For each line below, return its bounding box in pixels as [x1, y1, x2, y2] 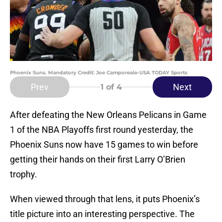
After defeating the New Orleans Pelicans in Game [10, 110, 207, 120]
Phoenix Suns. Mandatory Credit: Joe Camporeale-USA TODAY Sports [10, 69, 187, 76]
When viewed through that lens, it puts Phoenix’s [10, 194, 200, 205]
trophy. [10, 169, 37, 180]
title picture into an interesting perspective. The [10, 209, 195, 220]
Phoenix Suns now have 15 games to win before [10, 139, 198, 150]
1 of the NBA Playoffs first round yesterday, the [10, 124, 193, 135]
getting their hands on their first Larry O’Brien [10, 154, 185, 165]
